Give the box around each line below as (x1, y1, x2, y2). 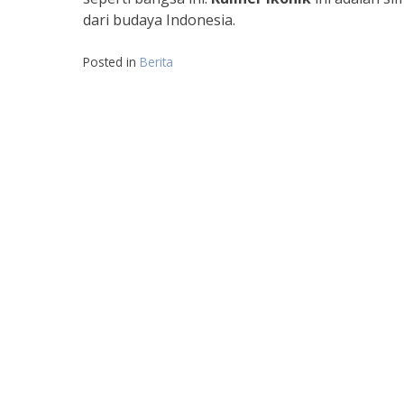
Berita (140, 53, 173, 70)
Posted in (83, 53, 140, 70)
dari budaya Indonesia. (83, 10, 235, 30)
